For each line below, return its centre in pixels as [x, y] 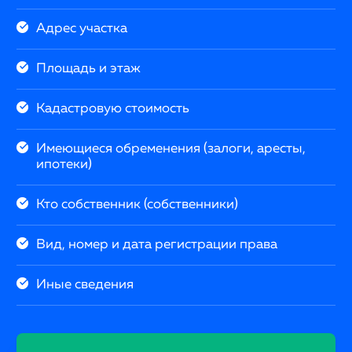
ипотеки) [64, 164]
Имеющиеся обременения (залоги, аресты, [171, 148]
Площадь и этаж [89, 68]
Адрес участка [82, 28]
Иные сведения [85, 284]
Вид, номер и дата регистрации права [157, 244]
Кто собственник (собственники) [137, 204]
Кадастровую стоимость [113, 108]
